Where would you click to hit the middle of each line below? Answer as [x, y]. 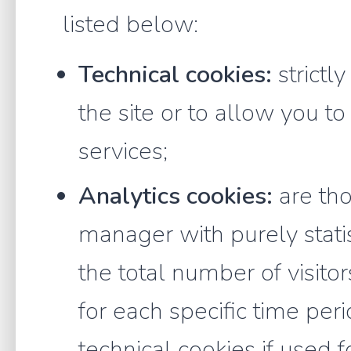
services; [123, 151]
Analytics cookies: [175, 195]
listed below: [130, 24]
